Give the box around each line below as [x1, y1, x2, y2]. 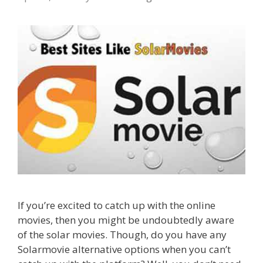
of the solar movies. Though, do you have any [18, 228, 227, 242]
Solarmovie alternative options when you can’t [18, 242, 231, 257]
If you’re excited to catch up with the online [18, 198, 215, 213]
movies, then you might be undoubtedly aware [18, 213, 234, 227]
